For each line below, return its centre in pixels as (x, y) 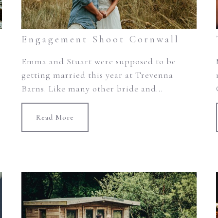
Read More (55, 118)
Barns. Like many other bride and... (92, 89)
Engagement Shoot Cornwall (100, 40)
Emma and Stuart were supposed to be (99, 62)
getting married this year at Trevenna (97, 75)
